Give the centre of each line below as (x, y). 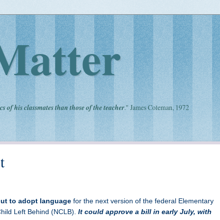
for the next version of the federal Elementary (142, 201)
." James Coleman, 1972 (157, 107)
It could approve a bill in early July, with (144, 212)
